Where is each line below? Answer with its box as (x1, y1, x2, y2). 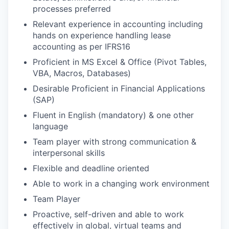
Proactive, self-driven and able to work (33, 209, 184, 219)
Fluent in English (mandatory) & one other (33, 109, 194, 120)
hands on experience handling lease (33, 30, 171, 40)
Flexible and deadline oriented (33, 163, 149, 173)
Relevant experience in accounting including (33, 18, 203, 29)
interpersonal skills (33, 147, 105, 158)
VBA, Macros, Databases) (33, 67, 131, 78)
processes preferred (33, 3, 111, 14)
